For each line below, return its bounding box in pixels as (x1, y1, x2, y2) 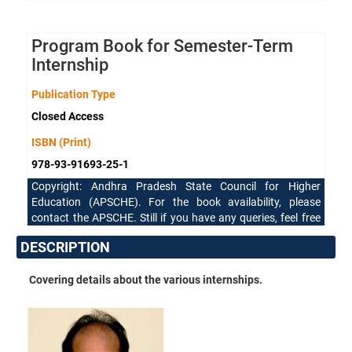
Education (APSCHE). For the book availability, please (31, 195, 321, 208)
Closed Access (31, 109, 104, 123)
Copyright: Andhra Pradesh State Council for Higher (31, 179, 321, 192)
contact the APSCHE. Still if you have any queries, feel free (31, 211, 321, 224)
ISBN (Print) (31, 135, 92, 148)
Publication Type (31, 87, 116, 101)
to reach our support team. (31, 226, 163, 240)
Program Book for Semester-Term (31, 35, 294, 56)
